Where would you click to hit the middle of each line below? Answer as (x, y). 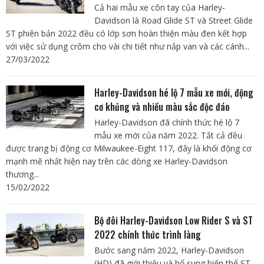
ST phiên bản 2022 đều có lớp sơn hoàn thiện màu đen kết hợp (126, 33)
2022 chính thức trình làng (147, 234)
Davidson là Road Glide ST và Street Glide (173, 20)
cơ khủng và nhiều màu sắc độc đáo (162, 106)
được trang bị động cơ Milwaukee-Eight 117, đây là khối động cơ (129, 148)
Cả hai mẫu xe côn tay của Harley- (159, 7)
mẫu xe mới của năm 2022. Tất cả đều (168, 135)
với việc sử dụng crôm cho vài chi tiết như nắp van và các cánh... (128, 46)
